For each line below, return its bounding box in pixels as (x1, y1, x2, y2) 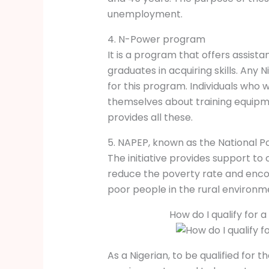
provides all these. (107, 110, 195, 125)
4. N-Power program (107, 32, 205, 47)
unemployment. (107, 7, 183, 22)
